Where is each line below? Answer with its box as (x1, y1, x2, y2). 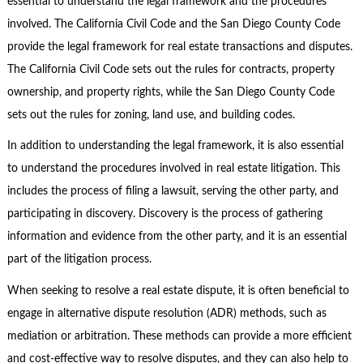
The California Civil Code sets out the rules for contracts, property (6, 63, 335, 75)
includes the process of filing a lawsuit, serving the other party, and (6, 186, 339, 198)
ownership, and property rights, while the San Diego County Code (6, 86, 335, 98)
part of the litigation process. (6, 254, 152, 266)
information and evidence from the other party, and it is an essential (6, 231, 347, 243)
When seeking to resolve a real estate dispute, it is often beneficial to (6, 284, 349, 297)
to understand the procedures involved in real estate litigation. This (6, 163, 340, 175)
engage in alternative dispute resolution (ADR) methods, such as (6, 307, 327, 319)
